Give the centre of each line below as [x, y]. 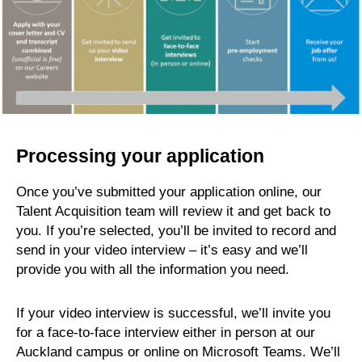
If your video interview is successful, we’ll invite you [173, 313]
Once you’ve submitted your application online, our [169, 192]
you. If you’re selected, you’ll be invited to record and [176, 231]
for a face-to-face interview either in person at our [166, 333]
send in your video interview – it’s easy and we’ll [162, 250]
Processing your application [143, 156]
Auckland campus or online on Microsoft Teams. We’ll [178, 352]
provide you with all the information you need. [153, 269]
